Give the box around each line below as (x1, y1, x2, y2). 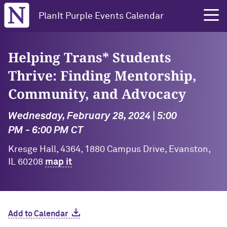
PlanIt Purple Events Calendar (39, 11, 164, 21)
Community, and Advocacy (8, 85, 186, 103)
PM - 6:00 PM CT (8, 125, 83, 135)
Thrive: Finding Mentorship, (8, 66, 197, 85)
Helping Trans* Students (8, 48, 171, 66)
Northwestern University (4, 3, 73, 9)
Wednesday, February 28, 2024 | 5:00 (8, 111, 177, 121)
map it (45, 158, 72, 167)
